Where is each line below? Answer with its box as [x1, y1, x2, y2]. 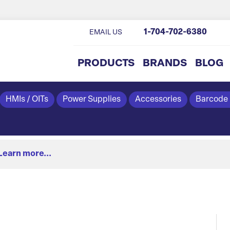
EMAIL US [89, 28, 122, 36]
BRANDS [142, 59, 187, 69]
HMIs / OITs [5, 95, 48, 104]
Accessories [135, 95, 181, 104]
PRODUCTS [77, 59, 135, 69]
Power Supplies [62, 95, 121, 104]
